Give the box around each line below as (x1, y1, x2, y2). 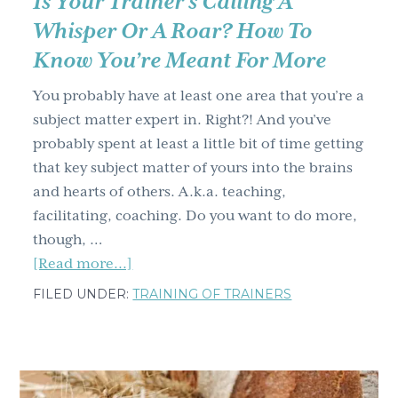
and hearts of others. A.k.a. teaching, (33, 184, 287, 201)
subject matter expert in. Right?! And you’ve (33, 112, 332, 129)
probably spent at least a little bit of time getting (33, 136, 364, 153)
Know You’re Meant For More (33, 47, 327, 73)
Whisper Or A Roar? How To (33, 18, 313, 44)
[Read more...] (33, 256, 133, 273)
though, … (33, 232, 104, 249)
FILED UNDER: (33, 286, 133, 303)
